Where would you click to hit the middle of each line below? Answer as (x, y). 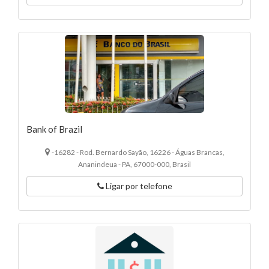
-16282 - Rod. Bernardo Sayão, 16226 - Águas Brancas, (138, 153)
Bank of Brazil (54, 129)
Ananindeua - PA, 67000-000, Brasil (134, 165)
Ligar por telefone (138, 186)
